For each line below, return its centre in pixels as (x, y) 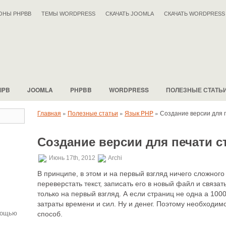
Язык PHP (139, 113)
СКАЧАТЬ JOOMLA (130, 14)
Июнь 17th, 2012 (72, 158)
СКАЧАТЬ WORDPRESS (194, 14)
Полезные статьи (93, 113)
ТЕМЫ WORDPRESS (68, 14)
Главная (49, 113)
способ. (50, 214)
